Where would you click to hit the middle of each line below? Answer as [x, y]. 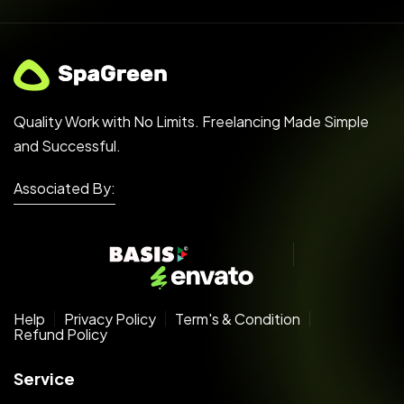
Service [44, 378]
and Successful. [67, 146]
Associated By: [64, 188]
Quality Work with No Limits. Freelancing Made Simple [191, 122]
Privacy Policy [110, 318]
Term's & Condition [238, 318]
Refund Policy [60, 334]
